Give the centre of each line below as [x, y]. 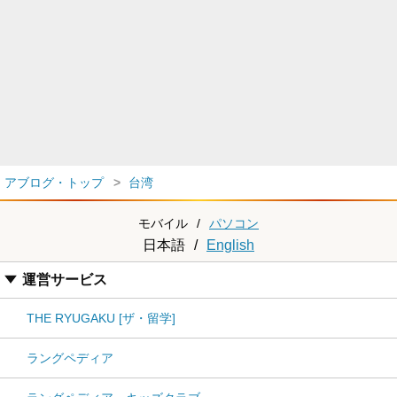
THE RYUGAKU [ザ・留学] [101, 318]
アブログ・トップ [54, 183]
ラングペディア [70, 358]
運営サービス [65, 280]
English [230, 245]
